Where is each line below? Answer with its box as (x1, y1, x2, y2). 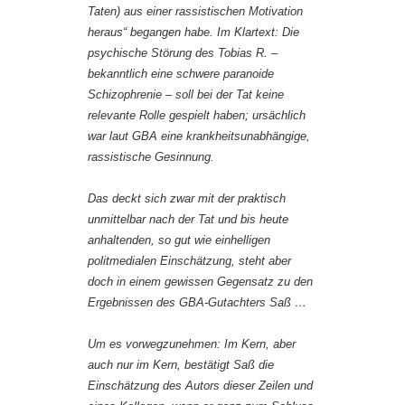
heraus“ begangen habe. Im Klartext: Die (88, 25, 299, 40)
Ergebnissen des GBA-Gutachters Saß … (88, 296, 306, 310)
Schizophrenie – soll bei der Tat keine (88, 88, 284, 102)
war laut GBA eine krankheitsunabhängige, (88, 129, 310, 144)
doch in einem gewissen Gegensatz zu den (88, 275, 313, 289)
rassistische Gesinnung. (88, 150, 214, 165)
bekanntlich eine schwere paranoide (88, 67, 274, 81)
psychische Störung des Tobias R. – (88, 46, 278, 61)
